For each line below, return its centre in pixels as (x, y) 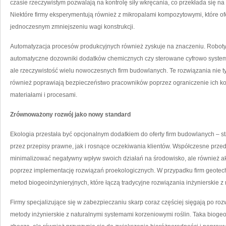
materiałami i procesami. (44, 95)
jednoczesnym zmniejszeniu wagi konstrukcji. (72, 27)
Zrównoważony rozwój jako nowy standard (70, 115)
